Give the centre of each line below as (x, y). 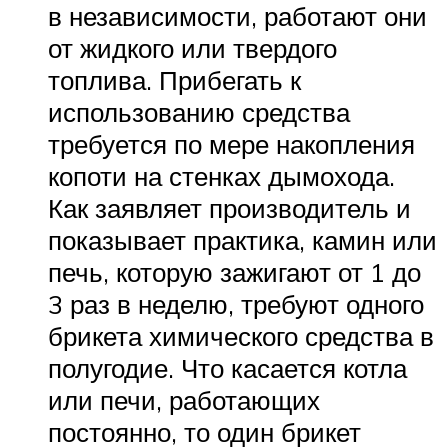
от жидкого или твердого (192, 47)
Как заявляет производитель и (229, 207)
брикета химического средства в (241, 335)
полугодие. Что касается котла (227, 367)
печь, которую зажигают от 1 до (234, 271)
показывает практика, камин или (242, 239)
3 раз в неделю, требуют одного (236, 303)
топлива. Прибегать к (174, 79)
